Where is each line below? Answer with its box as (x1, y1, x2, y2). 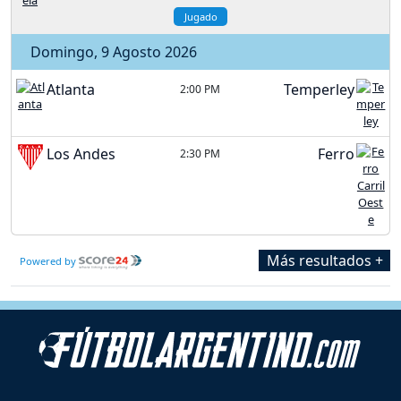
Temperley (283, 79, 354, 99)
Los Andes (47, 143, 116, 164)
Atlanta (47, 79, 96, 99)
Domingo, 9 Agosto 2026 (22, 42, 197, 63)
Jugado (183, 9, 218, 23)
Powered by (20, 254, 79, 269)
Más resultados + (266, 251, 383, 271)
